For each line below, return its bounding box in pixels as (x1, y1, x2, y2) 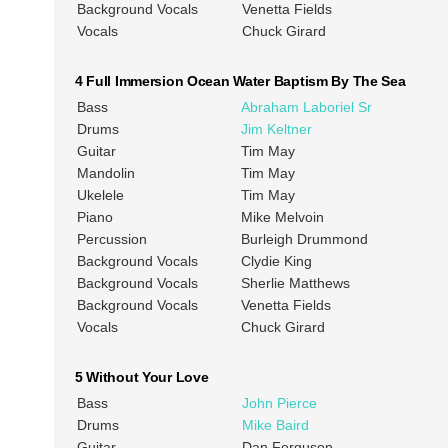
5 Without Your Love (74, 369, 209, 386)
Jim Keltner (240, 121, 312, 138)
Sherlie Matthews (240, 275, 350, 292)
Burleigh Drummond (240, 231, 368, 248)
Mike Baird (241, 417, 309, 434)
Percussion (76, 231, 147, 248)
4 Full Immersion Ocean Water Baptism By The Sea (74, 73, 406, 90)
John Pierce (241, 395, 317, 412)
